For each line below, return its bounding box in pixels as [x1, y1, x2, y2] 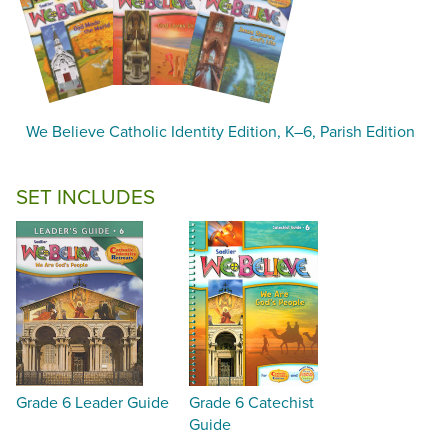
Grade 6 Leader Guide [16, 390, 169, 413]
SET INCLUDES [16, 181, 155, 211]
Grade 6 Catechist [189, 390, 314, 413]
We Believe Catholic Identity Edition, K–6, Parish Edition [26, 119, 415, 142]
